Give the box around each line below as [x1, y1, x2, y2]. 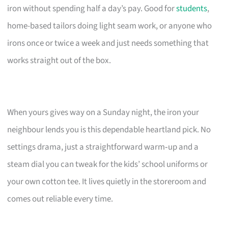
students [176, 2, 208, 15]
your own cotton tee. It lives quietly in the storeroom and [7, 175, 207, 188]
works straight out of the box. [7, 54, 111, 67]
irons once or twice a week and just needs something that [7, 37, 209, 49]
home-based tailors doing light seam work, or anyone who [7, 19, 212, 32]
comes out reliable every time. [7, 192, 113, 205]
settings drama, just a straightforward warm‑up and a [7, 140, 199, 153]
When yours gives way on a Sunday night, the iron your [7, 106, 199, 119]
